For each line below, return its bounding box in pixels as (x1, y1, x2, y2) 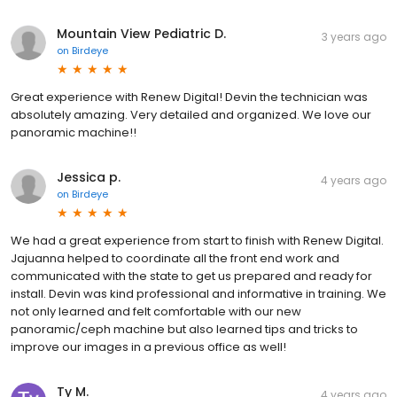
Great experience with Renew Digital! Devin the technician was (11, 88, 368, 105)
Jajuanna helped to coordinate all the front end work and (11, 249, 339, 267)
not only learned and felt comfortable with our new (11, 302, 301, 320)
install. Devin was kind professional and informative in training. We (11, 284, 386, 302)
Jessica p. (57, 167, 121, 186)
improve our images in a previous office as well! (11, 338, 286, 355)
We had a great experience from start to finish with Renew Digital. (11, 231, 384, 249)
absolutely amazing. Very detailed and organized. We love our (11, 105, 371, 123)
